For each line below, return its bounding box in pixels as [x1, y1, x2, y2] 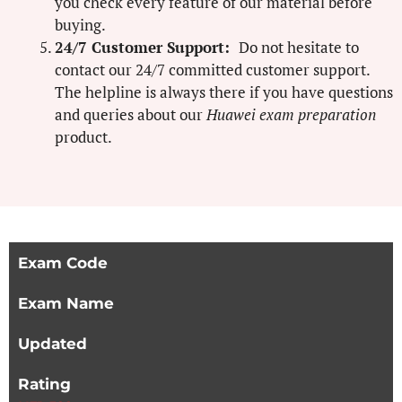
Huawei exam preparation [206, 103, 376, 125]
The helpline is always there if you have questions [55, 81, 393, 102]
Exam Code [18, 254, 108, 273]
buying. [55, 13, 106, 35]
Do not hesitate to [239, 36, 359, 57]
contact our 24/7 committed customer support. [55, 58, 370, 80]
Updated [18, 335, 87, 354]
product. [55, 126, 112, 147]
